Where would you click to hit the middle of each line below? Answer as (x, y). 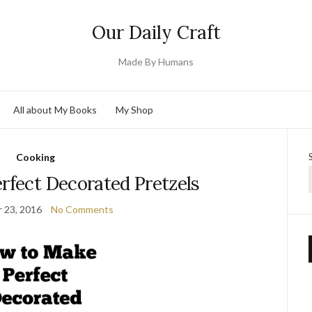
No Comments (83, 209)
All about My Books (55, 109)
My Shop (134, 109)
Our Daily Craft (156, 32)
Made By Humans (156, 62)
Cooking (35, 157)
